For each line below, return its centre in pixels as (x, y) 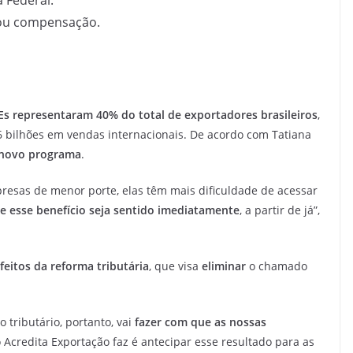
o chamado (277, 266)
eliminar (224, 266)
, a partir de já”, (280, 210)
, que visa (175, 266)
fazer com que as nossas (201, 321)
